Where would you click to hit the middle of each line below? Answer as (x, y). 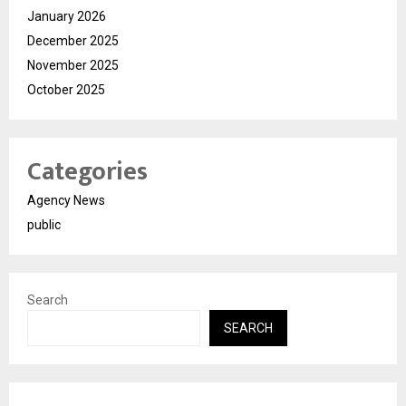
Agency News (66, 200)
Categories (87, 171)
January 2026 (67, 16)
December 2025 (73, 40)
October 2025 (66, 89)
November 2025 (73, 65)
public (44, 224)
